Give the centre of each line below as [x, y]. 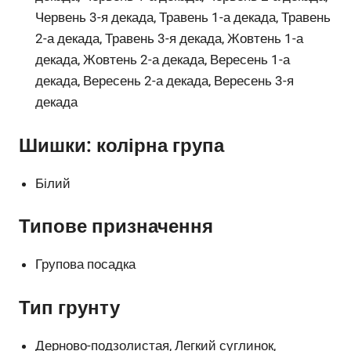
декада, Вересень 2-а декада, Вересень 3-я [165, 81]
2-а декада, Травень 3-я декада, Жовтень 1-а [170, 39]
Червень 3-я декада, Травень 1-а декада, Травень [183, 18]
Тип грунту [69, 308]
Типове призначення [116, 227]
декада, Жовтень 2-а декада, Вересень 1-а [163, 60]
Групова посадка [86, 264]
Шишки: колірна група [121, 145]
